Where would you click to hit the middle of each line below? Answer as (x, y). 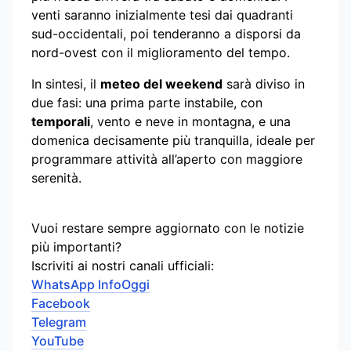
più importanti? (76, 246)
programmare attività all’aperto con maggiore (167, 159)
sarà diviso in (264, 83)
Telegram (59, 322)
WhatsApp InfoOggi (90, 284)
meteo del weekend (161, 83)
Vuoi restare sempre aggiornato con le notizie (168, 228)
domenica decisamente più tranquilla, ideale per (173, 140)
